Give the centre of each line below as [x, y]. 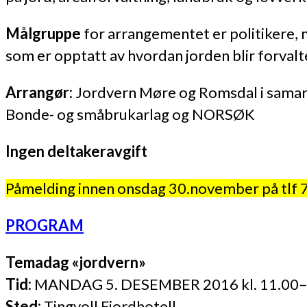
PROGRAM [45, 225]
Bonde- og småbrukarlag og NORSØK [130, 114]
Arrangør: [39, 92]
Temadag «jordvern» [76, 262]
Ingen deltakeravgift [76, 151]
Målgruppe [43, 33]
